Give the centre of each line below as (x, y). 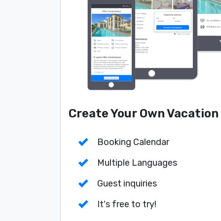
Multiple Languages (137, 163)
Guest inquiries (127, 184)
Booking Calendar (133, 142)
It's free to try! (127, 204)
